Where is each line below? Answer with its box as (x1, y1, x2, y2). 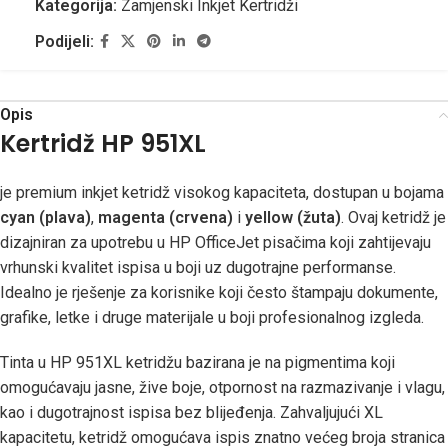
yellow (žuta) (245, 208, 341, 227)
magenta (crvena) (98, 208, 233, 227)
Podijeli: (35, 32, 94, 51)
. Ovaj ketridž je (341, 208, 446, 227)
